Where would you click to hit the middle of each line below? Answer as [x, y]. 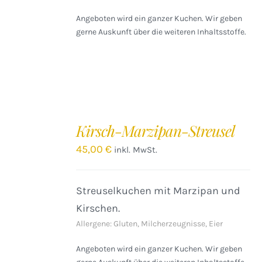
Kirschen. [98, 208]
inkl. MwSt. [136, 150]
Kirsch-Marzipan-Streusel [156, 131]
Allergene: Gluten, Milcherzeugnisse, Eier [150, 224]
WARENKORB [35, 133]
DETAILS [27, 158]
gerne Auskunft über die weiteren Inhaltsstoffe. [161, 32]
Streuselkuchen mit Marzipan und [158, 191]
